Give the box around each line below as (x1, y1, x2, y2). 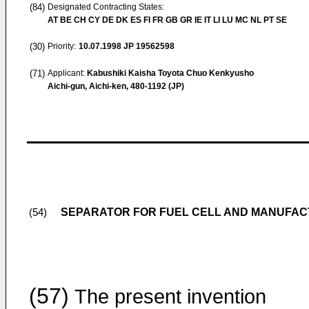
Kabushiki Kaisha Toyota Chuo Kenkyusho (87, 68, 254, 78)
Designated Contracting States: (48, 2, 164, 12)
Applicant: (48, 68, 87, 78)
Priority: (48, 41, 76, 51)
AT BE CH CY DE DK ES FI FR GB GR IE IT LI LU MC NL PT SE (48, 15, 287, 25)
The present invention (69, 286, 266, 308)
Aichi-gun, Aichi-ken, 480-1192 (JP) (48, 81, 184, 91)
